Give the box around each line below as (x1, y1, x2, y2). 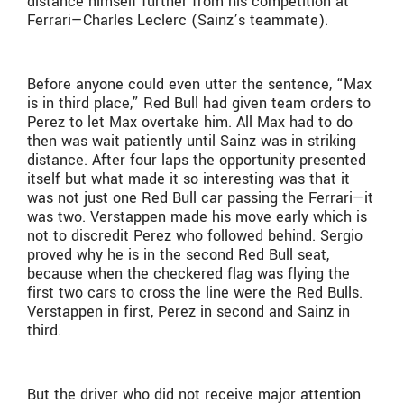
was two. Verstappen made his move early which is (27, 207, 367, 227)
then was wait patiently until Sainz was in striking (27, 131, 356, 151)
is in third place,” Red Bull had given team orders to (27, 93, 371, 114)
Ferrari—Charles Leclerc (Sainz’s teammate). (27, 10, 328, 32)
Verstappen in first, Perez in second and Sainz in (27, 301, 350, 322)
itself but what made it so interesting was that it (27, 169, 350, 189)
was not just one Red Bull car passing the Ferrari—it (27, 188, 373, 208)
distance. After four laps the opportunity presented (27, 150, 366, 170)
